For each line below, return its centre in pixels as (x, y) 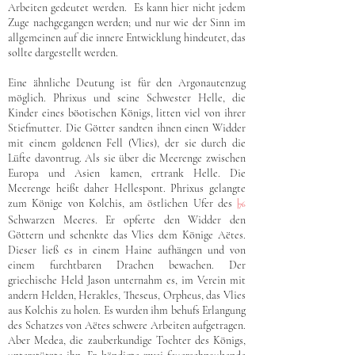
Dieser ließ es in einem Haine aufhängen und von (127, 250)
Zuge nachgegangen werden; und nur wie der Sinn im (127, 23)
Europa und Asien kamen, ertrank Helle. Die (127, 173)
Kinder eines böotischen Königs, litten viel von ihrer (127, 113)
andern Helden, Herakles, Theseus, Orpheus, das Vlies (127, 295)
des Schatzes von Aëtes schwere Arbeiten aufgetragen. (127, 325)
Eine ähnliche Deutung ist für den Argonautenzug (127, 83)
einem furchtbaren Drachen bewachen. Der (127, 265)
